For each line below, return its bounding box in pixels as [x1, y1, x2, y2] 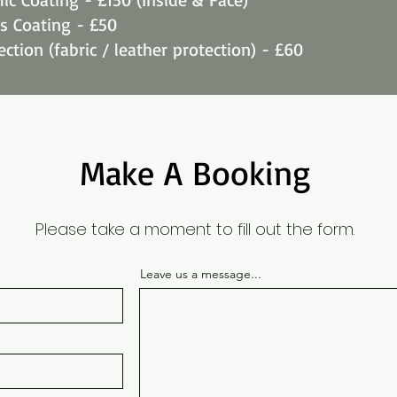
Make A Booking [80, 152, 311, 193]
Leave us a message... [140, 266, 261, 282]
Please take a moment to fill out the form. [35, 218, 354, 240]
